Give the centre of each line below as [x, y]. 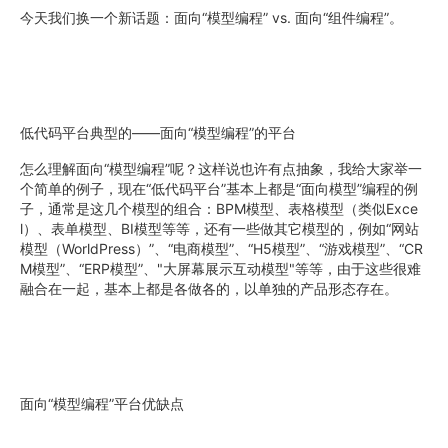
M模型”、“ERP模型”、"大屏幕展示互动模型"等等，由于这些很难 [220, 268]
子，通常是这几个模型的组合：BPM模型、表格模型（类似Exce [219, 208]
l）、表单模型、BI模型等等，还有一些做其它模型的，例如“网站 [219, 228]
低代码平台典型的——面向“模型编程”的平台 [158, 132]
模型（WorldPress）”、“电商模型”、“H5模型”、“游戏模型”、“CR [221, 248]
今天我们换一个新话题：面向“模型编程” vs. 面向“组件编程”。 [211, 17]
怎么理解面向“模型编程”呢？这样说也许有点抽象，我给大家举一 [221, 168]
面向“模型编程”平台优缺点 [102, 403]
